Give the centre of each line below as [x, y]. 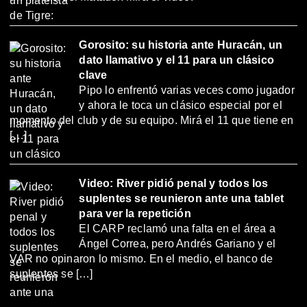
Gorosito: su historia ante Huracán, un [181, 45]
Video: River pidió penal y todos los [174, 184]
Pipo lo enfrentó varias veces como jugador [187, 90]
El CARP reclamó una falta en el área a [177, 229]
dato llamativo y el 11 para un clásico [177, 60]
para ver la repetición [135, 214]
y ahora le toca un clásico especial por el [181, 106]
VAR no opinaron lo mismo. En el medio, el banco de [142, 259]
